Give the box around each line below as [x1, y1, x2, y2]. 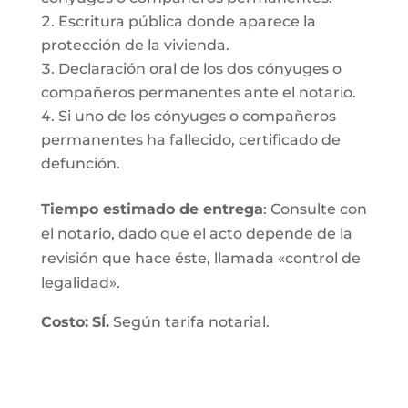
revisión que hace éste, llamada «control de [40, 250, 361, 267]
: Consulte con [262, 200, 367, 218]
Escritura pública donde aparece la [57, 13, 316, 30]
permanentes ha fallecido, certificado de [40, 131, 341, 148]
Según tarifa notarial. [108, 313, 270, 331]
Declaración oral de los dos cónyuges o [57, 60, 342, 77]
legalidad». [40, 274, 120, 291]
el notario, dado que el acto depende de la [40, 225, 352, 242]
